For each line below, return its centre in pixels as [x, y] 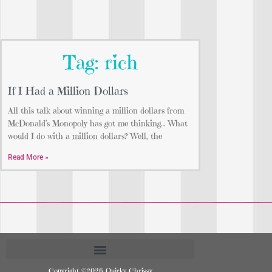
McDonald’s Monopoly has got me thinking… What [98, 124]
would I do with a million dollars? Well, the [85, 136]
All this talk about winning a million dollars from [96, 111]
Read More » [28, 158]
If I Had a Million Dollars [68, 91]
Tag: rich [100, 63]
